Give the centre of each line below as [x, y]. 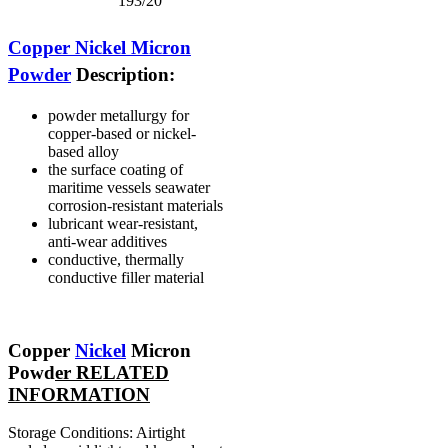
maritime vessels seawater [129, 187]
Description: [123, 75]
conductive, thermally [116, 259]
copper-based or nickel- [122, 133]
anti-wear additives [107, 241]
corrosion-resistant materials [135, 205]
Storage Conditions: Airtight [96, 433]
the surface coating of [115, 169]
